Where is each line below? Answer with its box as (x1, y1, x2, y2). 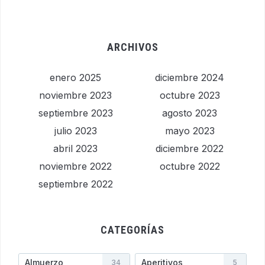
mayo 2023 (164, 125, 215, 137)
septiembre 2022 (38, 178, 113, 190)
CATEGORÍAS (101, 224, 164, 236)
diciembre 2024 (155, 72, 224, 83)
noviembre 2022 (39, 160, 112, 172)
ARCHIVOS (106, 41, 159, 53)
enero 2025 (50, 72, 101, 83)
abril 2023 (53, 143, 98, 154)
